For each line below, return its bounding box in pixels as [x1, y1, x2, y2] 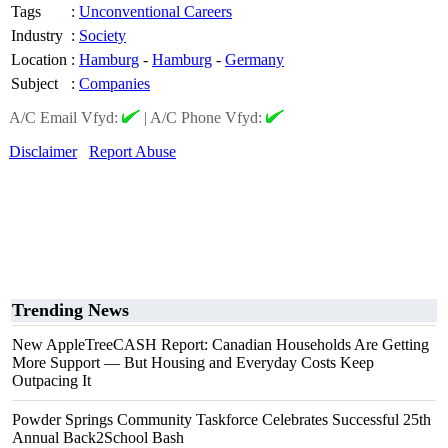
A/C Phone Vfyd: [150, 109, 266, 126]
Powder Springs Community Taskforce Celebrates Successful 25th [12, 411, 431, 428]
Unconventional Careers [79, 3, 232, 20]
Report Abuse [89, 143, 176, 160]
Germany [225, 51, 284, 68]
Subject [11, 75, 58, 92]
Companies [79, 75, 150, 92]
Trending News [12, 300, 129, 320]
